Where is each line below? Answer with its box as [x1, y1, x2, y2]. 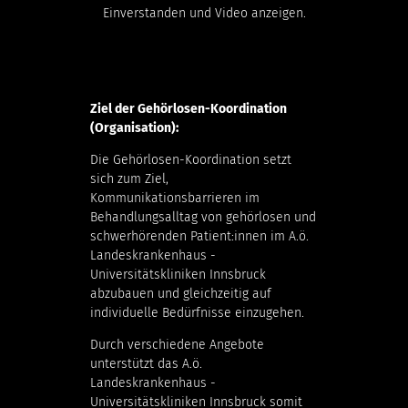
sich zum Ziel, [90, 171, 168, 188]
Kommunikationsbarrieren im [90, 190, 260, 207]
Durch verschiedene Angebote [90, 337, 264, 353]
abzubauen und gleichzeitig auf [90, 286, 271, 302]
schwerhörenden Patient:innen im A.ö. [90, 229, 309, 245]
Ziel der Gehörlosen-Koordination [90, 101, 287, 117]
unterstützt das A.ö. [90, 356, 202, 372]
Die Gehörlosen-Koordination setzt [90, 152, 291, 168]
